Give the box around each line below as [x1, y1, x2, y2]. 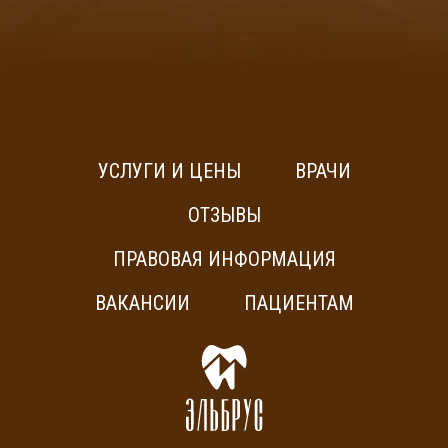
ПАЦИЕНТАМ [243, 291, 354, 316]
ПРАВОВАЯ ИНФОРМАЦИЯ [112, 247, 336, 272]
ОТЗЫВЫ [187, 203, 261, 228]
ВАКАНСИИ [94, 291, 190, 316]
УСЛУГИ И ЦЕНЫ [97, 159, 241, 184]
